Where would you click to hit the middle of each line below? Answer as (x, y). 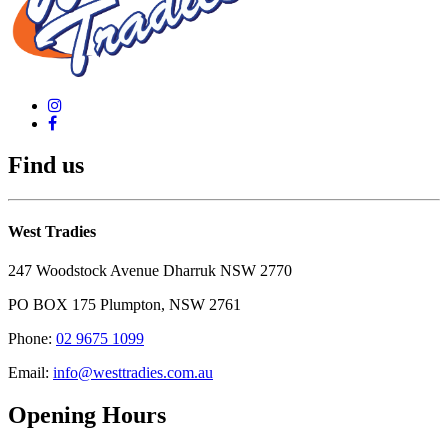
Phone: (32, 338)
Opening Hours (87, 414)
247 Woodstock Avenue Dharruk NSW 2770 (150, 270)
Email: (30, 372)
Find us (46, 165)
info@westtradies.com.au (133, 372)
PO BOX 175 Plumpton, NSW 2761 (124, 304)
